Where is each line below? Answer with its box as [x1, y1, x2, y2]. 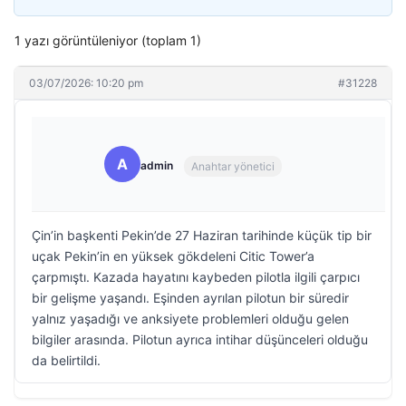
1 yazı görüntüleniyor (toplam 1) [14, 33, 201, 48]
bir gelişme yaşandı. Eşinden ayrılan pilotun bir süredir [32, 290, 349, 305]
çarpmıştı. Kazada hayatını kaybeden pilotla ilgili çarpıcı [32, 269, 360, 285]
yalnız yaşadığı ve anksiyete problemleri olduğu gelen [32, 311, 349, 326]
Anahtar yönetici [191, 159, 275, 173]
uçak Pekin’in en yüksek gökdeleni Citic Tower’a [32, 248, 314, 264]
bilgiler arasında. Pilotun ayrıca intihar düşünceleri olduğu [32, 332, 368, 347]
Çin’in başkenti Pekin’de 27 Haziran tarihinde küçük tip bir [32, 227, 372, 243]
